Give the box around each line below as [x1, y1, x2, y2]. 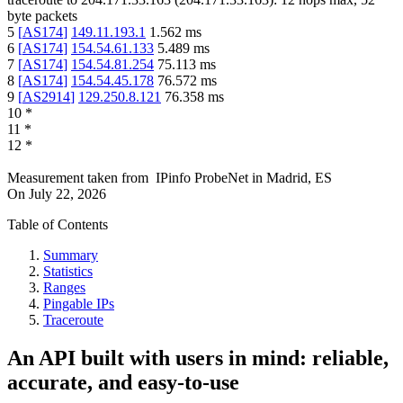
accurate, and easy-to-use [7, 371, 239, 395]
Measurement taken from [7, 170, 148, 186]
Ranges [43, 280, 85, 296]
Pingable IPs [43, 296, 114, 312]
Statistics [43, 264, 93, 280]
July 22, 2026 [29, 186, 106, 202]
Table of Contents [7, 217, 108, 233]
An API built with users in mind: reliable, [7, 346, 389, 371]
